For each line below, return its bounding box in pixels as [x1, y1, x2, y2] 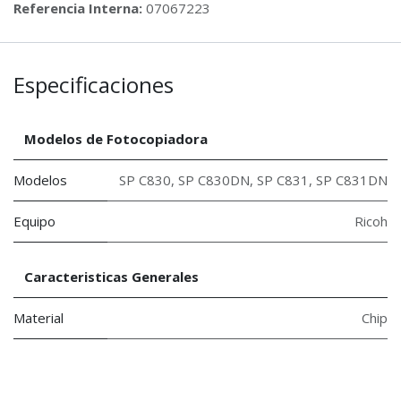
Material [13, 309, 64, 328]
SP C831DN [316, 171, 388, 190]
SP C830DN [178, 171, 250, 190]
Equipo [13, 212, 55, 231]
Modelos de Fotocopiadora [24, 130, 208, 149]
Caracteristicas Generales [24, 268, 199, 286]
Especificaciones [13, 70, 174, 100]
